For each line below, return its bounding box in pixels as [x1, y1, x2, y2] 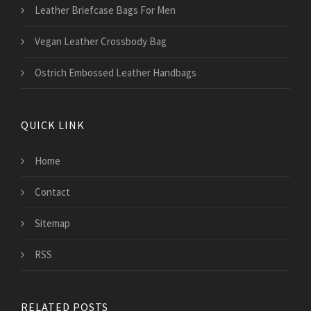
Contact [35, 185, 70, 199]
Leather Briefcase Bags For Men [35, 3, 176, 17]
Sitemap [35, 217, 70, 230]
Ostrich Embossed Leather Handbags [35, 66, 196, 80]
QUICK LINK [21, 118, 85, 133]
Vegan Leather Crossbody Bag [35, 35, 167, 49]
